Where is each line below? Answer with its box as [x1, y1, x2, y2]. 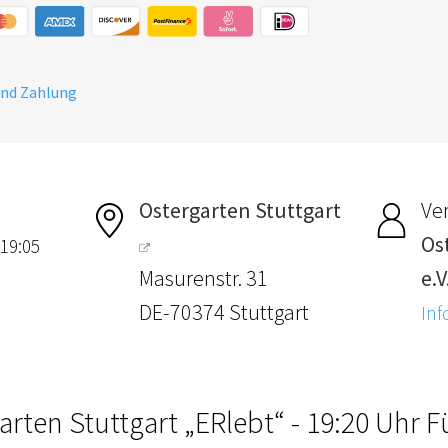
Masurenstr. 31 [139, 263, 269, 292]
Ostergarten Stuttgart [139, 195, 342, 224]
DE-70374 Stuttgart [139, 297, 310, 326]
